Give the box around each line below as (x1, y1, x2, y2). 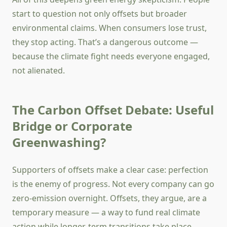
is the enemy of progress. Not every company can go (12, 178, 214, 190)
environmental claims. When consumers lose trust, (12, 22, 207, 34)
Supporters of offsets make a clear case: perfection (12, 164, 208, 176)
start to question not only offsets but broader (12, 8, 187, 20)
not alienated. (12, 65, 65, 77)
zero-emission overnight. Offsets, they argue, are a (12, 193, 207, 204)
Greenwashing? (12, 134, 106, 151)
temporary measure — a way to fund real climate (12, 207, 200, 218)
